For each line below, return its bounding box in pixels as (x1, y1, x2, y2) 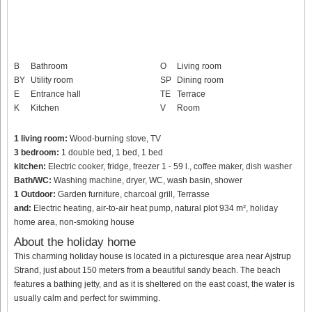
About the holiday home (14, 235, 136, 249)
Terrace (177, 88, 205, 99)
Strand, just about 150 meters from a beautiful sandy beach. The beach (14, 265, 281, 275)
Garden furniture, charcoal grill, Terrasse (56, 189, 210, 199)
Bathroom (31, 61, 68, 71)
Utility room (31, 75, 73, 85)
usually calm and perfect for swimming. (14, 292, 160, 303)
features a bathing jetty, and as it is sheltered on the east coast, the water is (14, 279, 295, 289)
